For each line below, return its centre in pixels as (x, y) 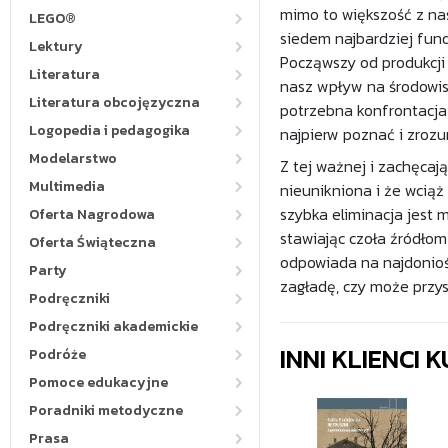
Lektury (56, 46)
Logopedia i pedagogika (109, 130)
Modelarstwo (73, 158)
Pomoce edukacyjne (98, 382)
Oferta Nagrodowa (92, 214)
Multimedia (67, 186)
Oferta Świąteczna (92, 242)
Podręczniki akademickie (113, 326)
